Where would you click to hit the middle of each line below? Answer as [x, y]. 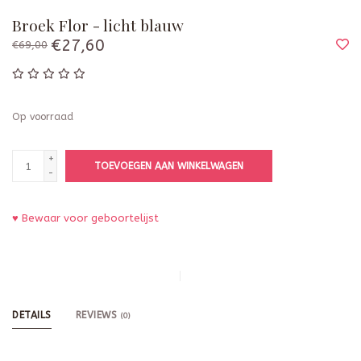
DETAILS [32, 315]
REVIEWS [98, 315]
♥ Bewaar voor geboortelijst [85, 218]
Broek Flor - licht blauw [98, 25]
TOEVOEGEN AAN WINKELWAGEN [169, 166]
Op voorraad [43, 117]
